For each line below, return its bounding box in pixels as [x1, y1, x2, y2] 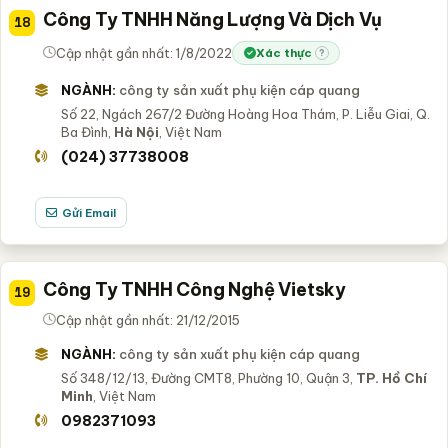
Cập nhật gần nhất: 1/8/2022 [56, 44, 232, 61]
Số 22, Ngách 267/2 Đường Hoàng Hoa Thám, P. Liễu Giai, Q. [60, 105, 430, 122]
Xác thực [256, 45, 312, 61]
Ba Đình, [60, 123, 114, 140]
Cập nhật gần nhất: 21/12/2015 [56, 311, 240, 328]
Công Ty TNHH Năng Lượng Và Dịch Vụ [43, 7, 383, 31]
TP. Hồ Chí [355, 369, 427, 386]
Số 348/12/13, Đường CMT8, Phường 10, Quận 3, [60, 369, 356, 386]
